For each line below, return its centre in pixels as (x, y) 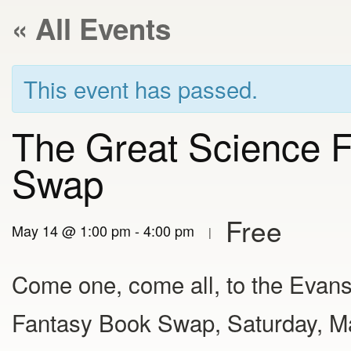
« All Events (91, 28)
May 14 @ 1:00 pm (71, 231)
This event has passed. (141, 89)
